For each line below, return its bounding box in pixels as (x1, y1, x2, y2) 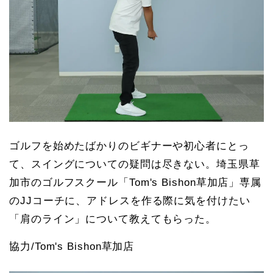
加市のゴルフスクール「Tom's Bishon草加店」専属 (9, 176, 262, 188)
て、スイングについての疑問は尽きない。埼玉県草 (9, 158, 260, 170)
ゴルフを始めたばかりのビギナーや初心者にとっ (9, 140, 249, 152)
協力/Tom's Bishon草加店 (9, 240, 135, 252)
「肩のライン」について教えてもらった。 (9, 213, 217, 225)
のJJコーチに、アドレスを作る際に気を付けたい (9, 194, 250, 207)
